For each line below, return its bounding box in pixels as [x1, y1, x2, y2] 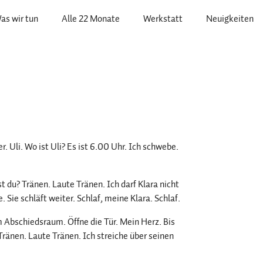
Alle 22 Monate [62, 12, 120, 26]
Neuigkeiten [206, 12, 254, 26]
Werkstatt [143, 12, 183, 26]
